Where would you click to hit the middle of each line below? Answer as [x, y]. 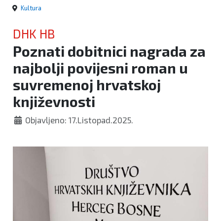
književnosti [54, 102]
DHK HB [34, 34]
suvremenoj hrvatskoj [87, 85]
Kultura [31, 8]
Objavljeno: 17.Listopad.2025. [79, 120]
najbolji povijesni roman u [100, 68]
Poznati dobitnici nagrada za [109, 51]
